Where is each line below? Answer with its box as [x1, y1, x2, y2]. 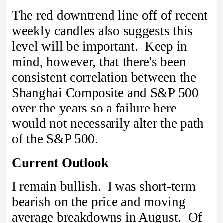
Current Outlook [12, 155, 109, 170]
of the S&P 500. [12, 131, 98, 146]
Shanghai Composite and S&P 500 [12, 85, 199, 100]
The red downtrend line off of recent [12, 7, 208, 23]
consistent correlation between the [12, 69, 196, 85]
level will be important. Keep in [12, 38, 188, 54]
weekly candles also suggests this [12, 23, 193, 38]
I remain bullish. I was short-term [12, 179, 196, 194]
